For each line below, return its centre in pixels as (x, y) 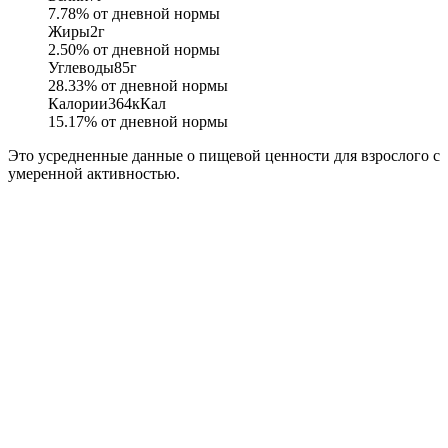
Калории (78, 104)
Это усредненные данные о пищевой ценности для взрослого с (224, 156)
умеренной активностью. (94, 174)
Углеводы (81, 68)
